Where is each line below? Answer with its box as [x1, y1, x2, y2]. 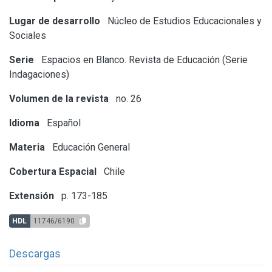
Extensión [9, 189, 54, 202]
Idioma [9, 117, 39, 129]
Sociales [9, 29, 46, 41]
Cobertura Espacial [9, 165, 97, 177]
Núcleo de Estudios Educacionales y [105, 15, 262, 27]
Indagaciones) [9, 68, 69, 80]
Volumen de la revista [9, 92, 109, 104]
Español [44, 117, 81, 129]
